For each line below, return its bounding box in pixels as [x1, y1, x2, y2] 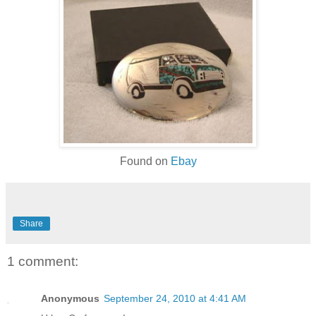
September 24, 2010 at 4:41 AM [104, 292, 246, 304]
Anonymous [41, 292, 99, 304]
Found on [119, 155, 171, 168]
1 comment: [7, 254, 78, 269]
